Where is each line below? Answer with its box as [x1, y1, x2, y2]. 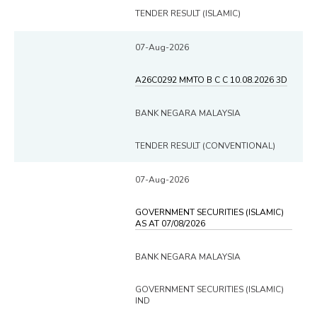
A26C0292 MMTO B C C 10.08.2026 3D [135, 74, 287, 86]
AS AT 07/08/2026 [135, 217, 205, 229]
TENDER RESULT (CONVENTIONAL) [135, 139, 275, 151]
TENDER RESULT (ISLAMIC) [135, 7, 241, 19]
